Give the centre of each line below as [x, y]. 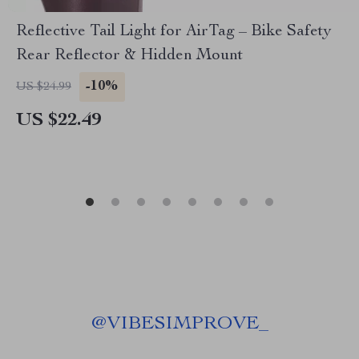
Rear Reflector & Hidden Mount [129, 56]
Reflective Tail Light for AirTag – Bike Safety [174, 32]
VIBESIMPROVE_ [187, 325]
